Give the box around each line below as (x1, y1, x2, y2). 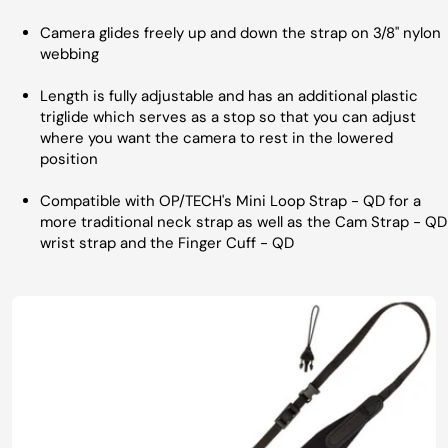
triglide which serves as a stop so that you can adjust (40, 107, 416, 127)
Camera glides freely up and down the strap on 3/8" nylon (40, 23, 441, 43)
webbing (40, 44, 99, 64)
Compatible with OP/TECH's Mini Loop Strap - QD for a (40, 191, 421, 211)
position (40, 149, 98, 169)
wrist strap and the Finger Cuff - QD (40, 233, 294, 253)
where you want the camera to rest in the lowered (40, 128, 393, 148)
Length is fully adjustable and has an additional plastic (40, 86, 418, 106)
